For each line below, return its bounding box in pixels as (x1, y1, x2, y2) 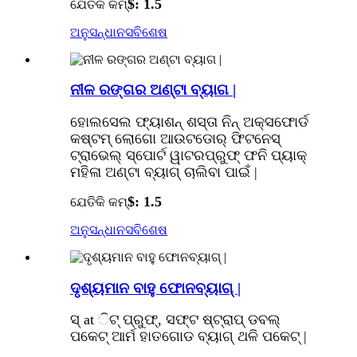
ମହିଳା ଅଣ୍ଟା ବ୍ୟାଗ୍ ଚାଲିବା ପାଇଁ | (70, 164, 257, 180)
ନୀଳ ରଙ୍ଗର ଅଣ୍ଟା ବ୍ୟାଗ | (70, 81, 236, 99)
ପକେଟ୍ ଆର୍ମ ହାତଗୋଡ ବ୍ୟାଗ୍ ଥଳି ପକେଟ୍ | (70, 328, 307, 345)
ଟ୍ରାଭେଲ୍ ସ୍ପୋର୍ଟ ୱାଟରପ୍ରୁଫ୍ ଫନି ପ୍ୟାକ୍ (70, 147, 307, 163)
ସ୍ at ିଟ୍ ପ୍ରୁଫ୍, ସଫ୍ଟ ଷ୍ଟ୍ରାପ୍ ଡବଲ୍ (70, 312, 280, 328)
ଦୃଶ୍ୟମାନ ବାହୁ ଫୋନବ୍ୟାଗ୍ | (70, 279, 241, 296)
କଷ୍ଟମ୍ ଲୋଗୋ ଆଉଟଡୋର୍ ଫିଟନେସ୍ (70, 131, 280, 147)
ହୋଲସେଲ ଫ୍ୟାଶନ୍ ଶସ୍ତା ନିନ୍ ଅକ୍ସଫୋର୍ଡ (70, 114, 308, 130)
